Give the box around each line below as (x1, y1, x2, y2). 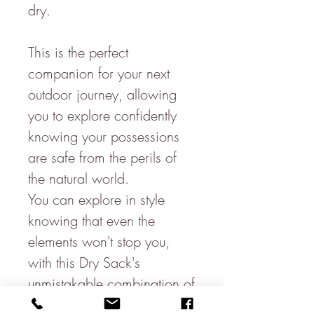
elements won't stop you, (28, 231, 170, 251)
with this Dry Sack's (28, 252, 140, 272)
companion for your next (28, 63, 170, 83)
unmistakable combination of (28, 273, 195, 293)
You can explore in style (28, 189, 165, 209)
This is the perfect (28, 42, 128, 62)
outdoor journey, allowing (28, 84, 177, 104)
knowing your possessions (28, 126, 179, 146)
